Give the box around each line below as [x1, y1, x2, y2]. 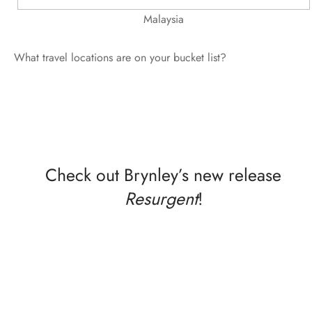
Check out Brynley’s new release [45, 162, 281, 187]
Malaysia [143, 10, 184, 27]
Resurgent [124, 185, 198, 211]
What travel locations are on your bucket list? [14, 49, 226, 65]
